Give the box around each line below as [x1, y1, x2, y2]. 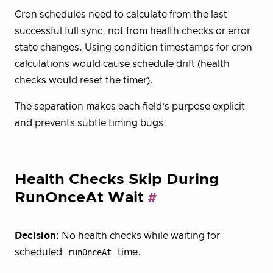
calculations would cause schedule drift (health [15, 58, 230, 69]
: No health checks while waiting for [56, 230, 220, 241]
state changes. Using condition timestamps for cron [15, 42, 252, 52]
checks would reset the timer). [15, 75, 153, 85]
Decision [15, 230, 56, 241]
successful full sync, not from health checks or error [15, 26, 250, 36]
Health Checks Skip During [15, 171, 219, 187]
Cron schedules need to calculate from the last [15, 9, 227, 19]
